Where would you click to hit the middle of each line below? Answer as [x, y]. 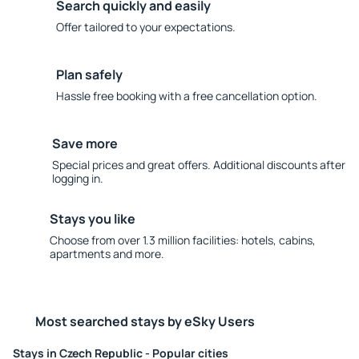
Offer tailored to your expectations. [146, 27]
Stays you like [92, 219]
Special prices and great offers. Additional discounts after [198, 165]
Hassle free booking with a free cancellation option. [187, 96]
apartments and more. [107, 254]
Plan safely [89, 75]
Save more [85, 143]
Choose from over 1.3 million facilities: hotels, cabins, [182, 240]
